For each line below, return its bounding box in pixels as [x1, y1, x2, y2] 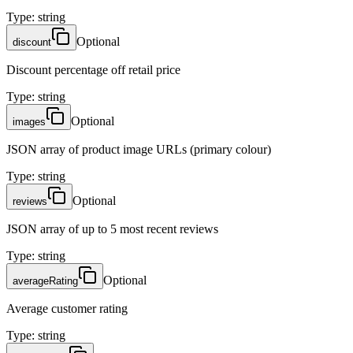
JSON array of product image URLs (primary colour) [6, 142, 271, 156]
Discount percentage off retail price [6, 62, 180, 76]
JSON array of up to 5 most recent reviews [6, 221, 218, 236]
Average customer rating [6, 301, 128, 315]
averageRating [13, 274, 78, 287]
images [13, 115, 46, 128]
